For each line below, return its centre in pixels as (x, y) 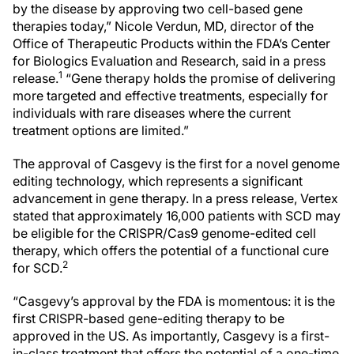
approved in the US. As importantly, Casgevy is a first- (171, 336)
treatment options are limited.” (101, 130)
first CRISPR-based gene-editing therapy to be (149, 318)
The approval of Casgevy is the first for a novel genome (176, 164)
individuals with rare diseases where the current (152, 113)
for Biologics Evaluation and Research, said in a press (169, 61)
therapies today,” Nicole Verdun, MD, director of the (163, 26)
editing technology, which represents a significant (158, 181)
